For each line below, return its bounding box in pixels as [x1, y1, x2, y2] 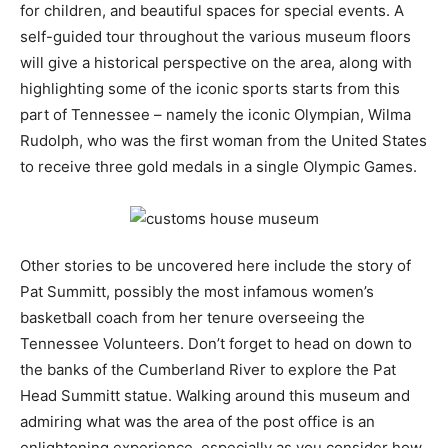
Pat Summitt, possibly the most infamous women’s [20, 282, 374, 302]
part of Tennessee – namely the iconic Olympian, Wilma [20, 105, 411, 125]
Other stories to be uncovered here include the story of [20, 256, 411, 276]
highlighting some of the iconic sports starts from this [20, 79, 400, 99]
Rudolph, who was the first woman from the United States [20, 131, 427, 151]
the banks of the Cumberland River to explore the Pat [20, 360, 396, 380]
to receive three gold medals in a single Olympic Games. [20, 157, 417, 177]
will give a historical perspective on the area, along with [20, 53, 412, 73]
